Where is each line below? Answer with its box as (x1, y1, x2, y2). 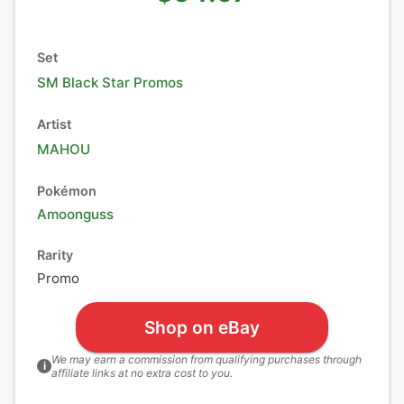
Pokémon (37, 183, 96, 198)
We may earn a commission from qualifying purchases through (51, 353, 362, 366)
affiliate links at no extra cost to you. (51, 366, 233, 380)
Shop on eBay (144, 316, 260, 338)
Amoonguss (37, 206, 114, 223)
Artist (37, 116, 71, 132)
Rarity (37, 247, 73, 262)
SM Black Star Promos (37, 74, 183, 91)
